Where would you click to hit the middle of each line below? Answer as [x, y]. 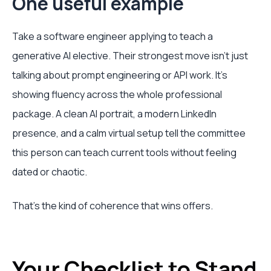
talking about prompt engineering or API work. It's [120, 75]
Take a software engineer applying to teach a [113, 36]
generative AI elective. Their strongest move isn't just [130, 56]
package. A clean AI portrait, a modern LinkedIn [114, 114]
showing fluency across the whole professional [117, 94]
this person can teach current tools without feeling [124, 152]
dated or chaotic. [50, 172]
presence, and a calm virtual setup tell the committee [129, 133]
